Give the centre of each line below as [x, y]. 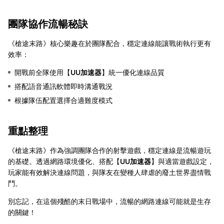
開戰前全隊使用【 [42, 72]
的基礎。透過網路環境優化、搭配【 [64, 161]
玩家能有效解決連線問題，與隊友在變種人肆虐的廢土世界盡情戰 [109, 172]
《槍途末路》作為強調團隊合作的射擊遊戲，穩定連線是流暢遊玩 [109, 150]
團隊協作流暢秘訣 [48, 24]
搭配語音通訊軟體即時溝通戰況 [63, 86]
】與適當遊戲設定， [182, 161]
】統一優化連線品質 [133, 72]
